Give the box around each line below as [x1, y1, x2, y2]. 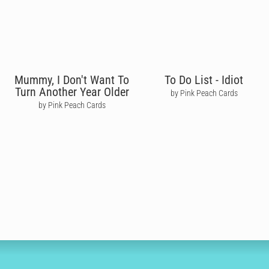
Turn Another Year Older [14, 84, 129, 99]
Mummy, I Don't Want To [14, 72, 130, 87]
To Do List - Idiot [165, 72, 244, 87]
